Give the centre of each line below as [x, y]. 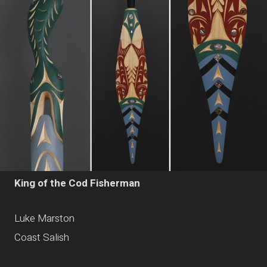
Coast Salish [42, 238]
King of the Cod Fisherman [77, 183]
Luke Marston [44, 219]
